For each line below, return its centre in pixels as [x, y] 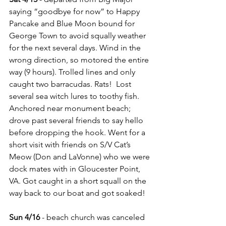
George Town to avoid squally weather [78, 36]
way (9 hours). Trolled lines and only [73, 72]
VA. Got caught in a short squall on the [79, 181]
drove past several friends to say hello [77, 120]
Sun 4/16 [24, 217]
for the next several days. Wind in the [76, 48]
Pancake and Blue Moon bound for [73, 23]
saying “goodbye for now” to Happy [75, 11]
